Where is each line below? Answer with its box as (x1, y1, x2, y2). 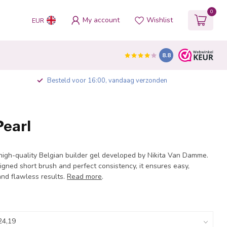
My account (83, 15, 120, 25)
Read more (67, 172, 102, 181)
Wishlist (146, 15, 173, 25)
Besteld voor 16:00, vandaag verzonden (47, 76, 167, 85)
